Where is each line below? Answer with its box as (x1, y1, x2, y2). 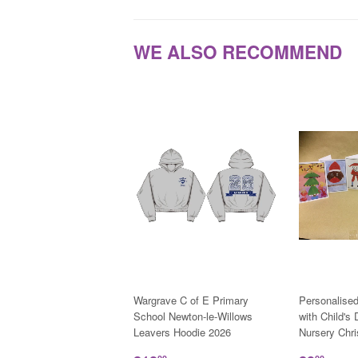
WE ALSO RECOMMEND (133, 38, 342, 65)
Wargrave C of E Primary (133, 292, 249, 308)
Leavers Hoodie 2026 (133, 324, 231, 340)
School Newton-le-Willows (133, 308, 253, 324)
